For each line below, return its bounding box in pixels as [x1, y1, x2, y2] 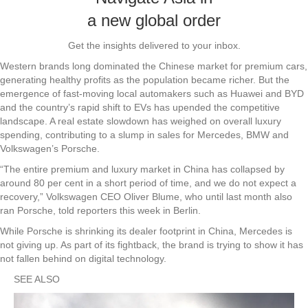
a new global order [87, 10, 221, 30]
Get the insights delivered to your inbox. [67, 39, 241, 51]
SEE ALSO [14, 273, 60, 285]
